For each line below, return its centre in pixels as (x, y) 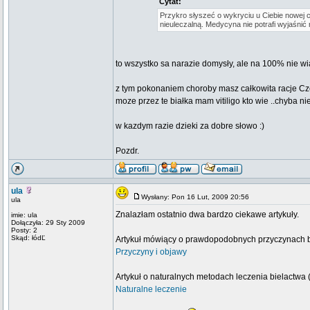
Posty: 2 (24, 230)
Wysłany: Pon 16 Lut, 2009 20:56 (198, 197)
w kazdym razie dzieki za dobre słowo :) (190, 126)
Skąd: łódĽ (28, 238)
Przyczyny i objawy (151, 252)
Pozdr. (127, 151)
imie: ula (24, 215)
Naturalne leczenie (151, 289)
